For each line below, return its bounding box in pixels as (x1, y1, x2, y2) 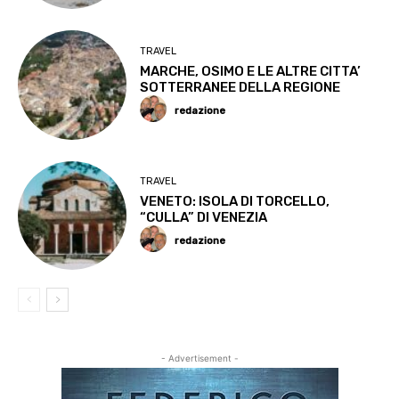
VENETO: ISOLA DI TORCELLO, (140, 193, 330, 210)
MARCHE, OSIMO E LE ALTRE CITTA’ (140, 63, 362, 80)
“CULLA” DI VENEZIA (140, 209, 268, 226)
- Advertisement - (160, 353, 239, 364)
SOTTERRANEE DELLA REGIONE (140, 79, 341, 96)
